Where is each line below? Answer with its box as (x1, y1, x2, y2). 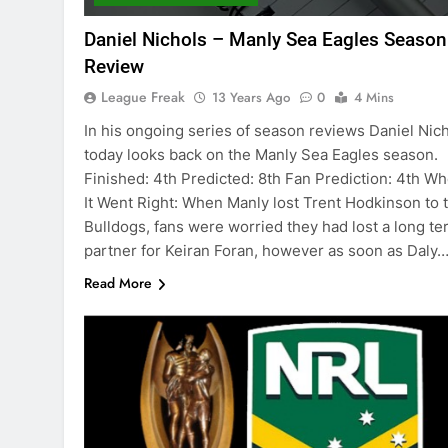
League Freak (101, 87, 185, 108)
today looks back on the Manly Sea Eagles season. (84, 145, 438, 165)
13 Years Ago (212, 88, 290, 108)
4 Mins (354, 88, 394, 108)
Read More (84, 273, 152, 294)
